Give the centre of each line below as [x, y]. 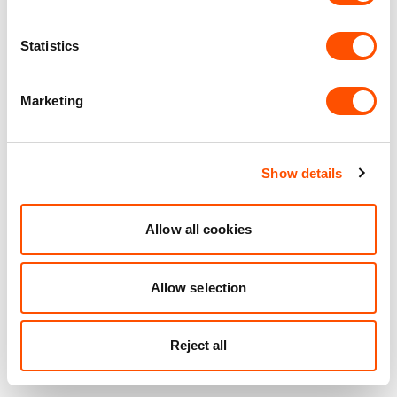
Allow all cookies [198, 229]
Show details [302, 173]
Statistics [50, 46]
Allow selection [198, 287]
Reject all [198, 345]
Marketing [52, 101]
